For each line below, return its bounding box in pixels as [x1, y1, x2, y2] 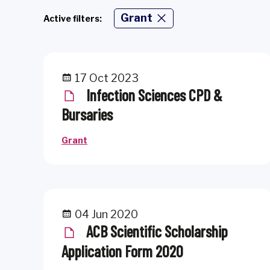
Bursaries [61, 105, 113, 124]
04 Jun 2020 [72, 208, 138, 221]
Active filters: [43, 13, 102, 24]
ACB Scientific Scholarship [83, 222, 228, 241]
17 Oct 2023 [72, 72, 139, 84]
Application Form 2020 [61, 241, 183, 260]
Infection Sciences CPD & [83, 86, 222, 104]
